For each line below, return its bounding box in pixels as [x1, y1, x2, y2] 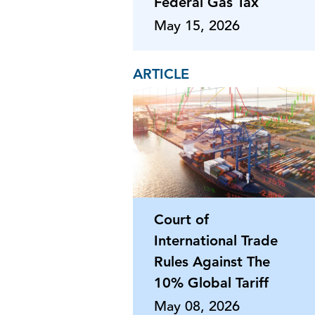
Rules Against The [154, 252, 270, 270]
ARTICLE [133, 65, 189, 82]
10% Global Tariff [154, 274, 269, 291]
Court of [154, 210, 209, 228]
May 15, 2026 [154, 16, 240, 34]
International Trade [154, 231, 278, 249]
